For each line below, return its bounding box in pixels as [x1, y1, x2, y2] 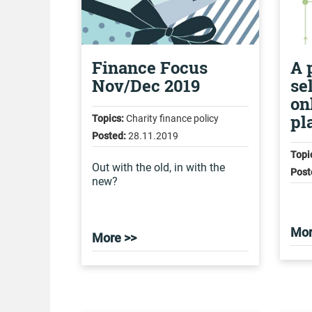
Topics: [92, 113, 124, 124]
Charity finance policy [124, 113, 219, 124]
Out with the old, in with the [92, 161, 225, 174]
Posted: [92, 130, 126, 141]
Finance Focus [92, 56, 208, 79]
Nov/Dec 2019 [92, 75, 200, 97]
